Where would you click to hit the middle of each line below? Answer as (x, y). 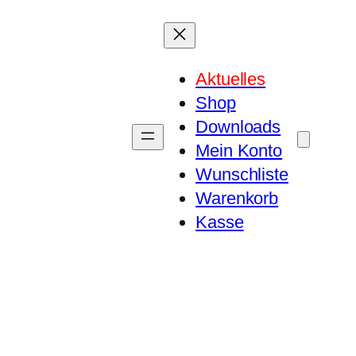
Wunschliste (242, 174)
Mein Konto (239, 151)
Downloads (238, 127)
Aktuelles (231, 79)
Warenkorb (237, 198)
